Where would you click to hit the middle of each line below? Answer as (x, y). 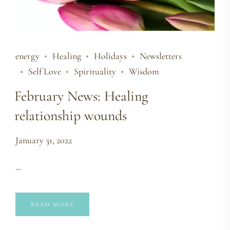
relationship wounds (71, 115)
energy (27, 56)
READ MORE (52, 204)
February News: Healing (81, 96)
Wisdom (144, 71)
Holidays (110, 56)
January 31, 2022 (44, 140)
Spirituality (95, 71)
